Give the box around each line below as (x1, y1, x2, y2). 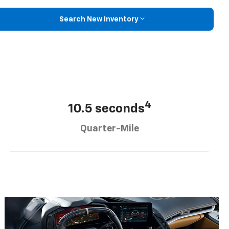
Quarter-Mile (80, 124, 139, 133)
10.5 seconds (67, 102, 145, 115)
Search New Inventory (59, 15, 139, 23)
